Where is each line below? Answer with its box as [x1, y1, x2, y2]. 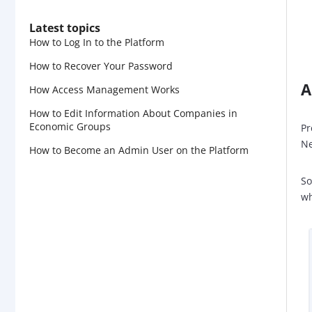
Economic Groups [29, 119, 111, 133]
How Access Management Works [29, 82, 180, 96]
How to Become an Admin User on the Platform [29, 143, 249, 157]
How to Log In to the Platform [29, 35, 164, 49]
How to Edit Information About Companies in [29, 106, 237, 120]
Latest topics [29, 19, 100, 36]
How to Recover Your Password [29, 58, 173, 72]
